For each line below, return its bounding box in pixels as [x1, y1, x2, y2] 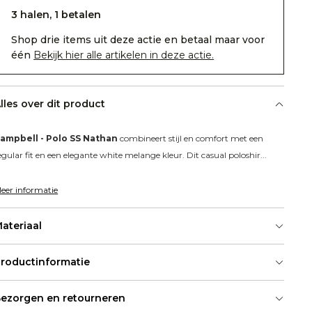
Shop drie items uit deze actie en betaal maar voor [11, 33, 265, 47]
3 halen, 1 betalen [11, 8, 102, 22]
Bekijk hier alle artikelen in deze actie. [33, 49, 214, 62]
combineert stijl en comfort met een [118, 133, 264, 144]
